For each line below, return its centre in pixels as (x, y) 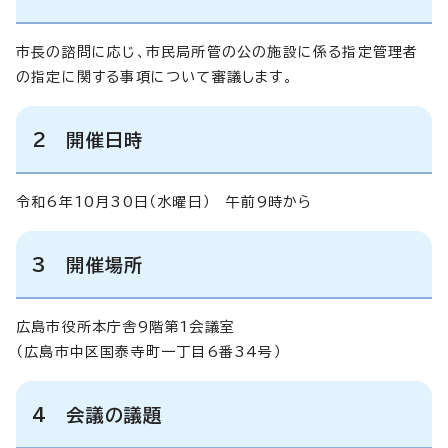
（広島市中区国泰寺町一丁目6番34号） (149, 351)
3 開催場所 (88, 264)
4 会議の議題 (97, 414)
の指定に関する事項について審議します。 (154, 76)
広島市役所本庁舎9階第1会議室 (125, 326)
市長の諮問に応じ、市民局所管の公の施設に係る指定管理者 (217, 51)
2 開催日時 (88, 139)
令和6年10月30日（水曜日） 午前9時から (164, 201)
